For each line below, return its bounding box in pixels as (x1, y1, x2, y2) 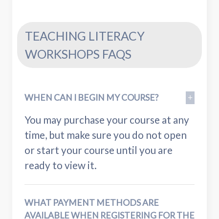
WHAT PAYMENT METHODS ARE (24, 197, 159, 208)
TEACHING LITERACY (25, 28, 145, 43)
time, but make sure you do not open (24, 128, 187, 141)
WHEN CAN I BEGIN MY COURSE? (24, 92, 158, 103)
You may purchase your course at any (24, 113, 189, 126)
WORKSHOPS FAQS (25, 46, 131, 61)
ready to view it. (24, 158, 97, 171)
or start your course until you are (24, 143, 173, 156)
